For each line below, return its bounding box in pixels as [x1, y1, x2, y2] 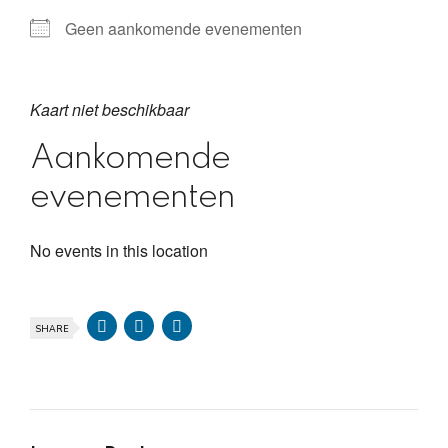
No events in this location [30, 239, 208, 263]
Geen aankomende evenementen [65, 17, 302, 41]
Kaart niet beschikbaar [30, 98, 189, 122]
